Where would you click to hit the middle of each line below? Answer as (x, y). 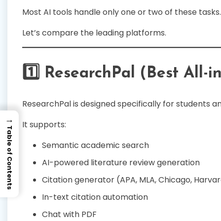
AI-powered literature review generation (121, 163)
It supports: (44, 125)
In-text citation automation (95, 197)
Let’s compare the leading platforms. (94, 33)
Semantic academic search (95, 146)
